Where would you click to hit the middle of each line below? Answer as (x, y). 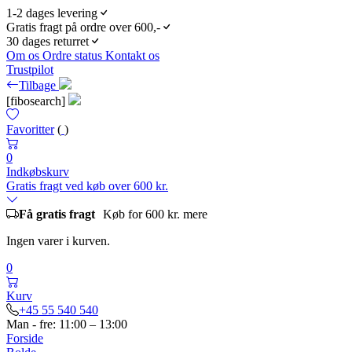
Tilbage (39, 85)
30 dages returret (48, 41)
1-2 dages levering (52, 13)
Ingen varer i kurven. (58, 241)
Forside (25, 338)
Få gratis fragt (57, 214)
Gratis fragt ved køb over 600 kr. (87, 186)
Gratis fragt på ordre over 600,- (83, 27)
